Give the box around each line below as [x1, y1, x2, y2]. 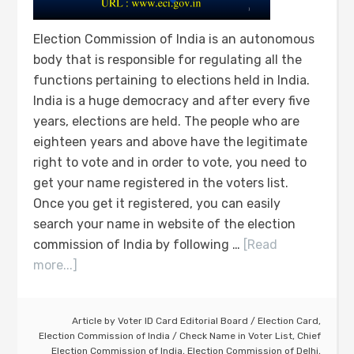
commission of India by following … [33, 237, 244, 252]
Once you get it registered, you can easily [33, 196, 281, 211]
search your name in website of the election [33, 217, 296, 232]
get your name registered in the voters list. [33, 175, 289, 190]
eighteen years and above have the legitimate [33, 134, 308, 149]
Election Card [257, 315, 318, 326]
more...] [33, 258, 78, 273]
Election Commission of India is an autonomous [33, 32, 315, 47]
